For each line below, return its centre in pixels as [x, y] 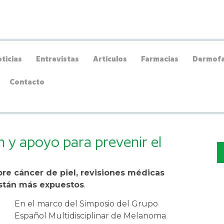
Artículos [110, 58]
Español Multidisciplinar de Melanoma [90, 216]
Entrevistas [58, 58]
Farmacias [160, 58]
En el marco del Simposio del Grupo [86, 204]
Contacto [27, 81]
